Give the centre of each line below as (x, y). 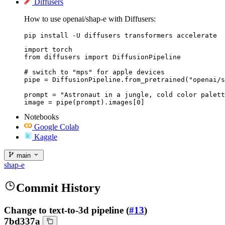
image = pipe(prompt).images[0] (84, 102)
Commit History (58, 188)
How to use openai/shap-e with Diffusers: (90, 19)
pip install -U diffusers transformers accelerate (121, 35)
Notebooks (41, 117)
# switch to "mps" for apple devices (94, 72)
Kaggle (46, 137)
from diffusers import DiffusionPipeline (102, 57)
